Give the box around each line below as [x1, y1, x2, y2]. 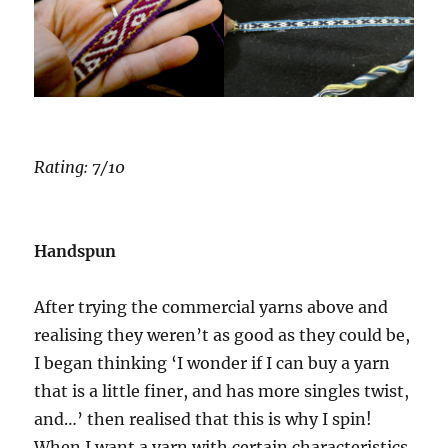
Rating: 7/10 [34, 157, 126, 178]
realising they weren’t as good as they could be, [34, 325, 411, 346]
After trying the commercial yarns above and [34, 297, 389, 318]
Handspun [34, 241, 117, 262]
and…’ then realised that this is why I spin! [34, 409, 373, 430]
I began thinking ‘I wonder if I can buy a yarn [34, 353, 391, 374]
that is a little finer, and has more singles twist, [34, 381, 410, 402]
